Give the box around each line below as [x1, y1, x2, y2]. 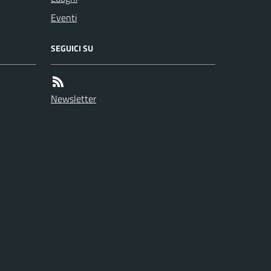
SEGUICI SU [51, 42, 93, 55]
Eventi [51, 10, 77, 25]
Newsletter [51, 91, 96, 106]
